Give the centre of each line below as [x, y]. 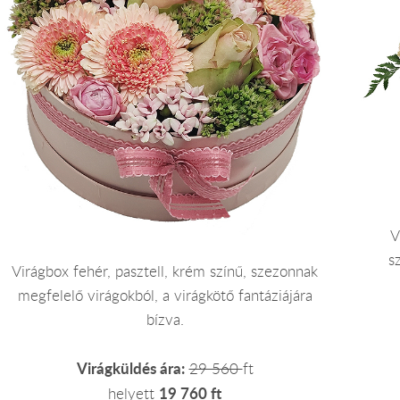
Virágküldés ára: [130, 368]
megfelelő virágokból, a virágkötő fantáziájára [165, 295]
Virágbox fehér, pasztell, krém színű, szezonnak [165, 271]
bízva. [165, 319]
